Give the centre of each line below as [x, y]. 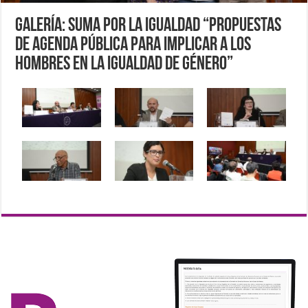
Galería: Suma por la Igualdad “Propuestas [148, 26]
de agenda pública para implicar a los [133, 46]
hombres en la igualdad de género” [124, 65]
